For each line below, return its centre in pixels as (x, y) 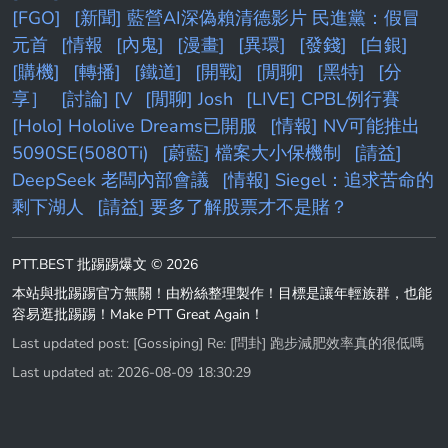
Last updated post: (72, 344)
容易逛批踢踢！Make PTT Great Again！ (138, 315)
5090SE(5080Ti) (80, 153)
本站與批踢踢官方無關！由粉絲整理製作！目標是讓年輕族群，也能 (222, 294)
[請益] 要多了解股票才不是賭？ (222, 207)
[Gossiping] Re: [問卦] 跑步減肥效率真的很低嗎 (278, 344)
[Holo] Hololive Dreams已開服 (134, 126)
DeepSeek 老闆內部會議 (110, 180)
